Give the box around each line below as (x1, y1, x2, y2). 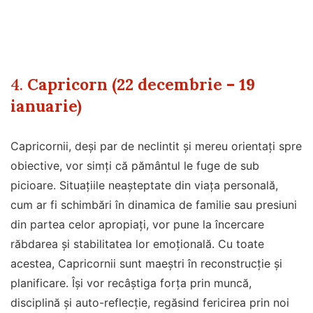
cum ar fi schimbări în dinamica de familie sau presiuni (10, 197, 297, 212)
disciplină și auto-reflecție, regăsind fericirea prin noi (10, 295, 289, 310)
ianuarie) (10, 95, 82, 116)
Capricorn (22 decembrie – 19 (27, 73, 255, 94)
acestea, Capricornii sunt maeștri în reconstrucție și (10, 256, 282, 270)
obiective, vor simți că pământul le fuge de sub (10, 158, 259, 173)
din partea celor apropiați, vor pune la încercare (10, 217, 264, 231)
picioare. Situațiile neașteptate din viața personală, (10, 177, 278, 192)
